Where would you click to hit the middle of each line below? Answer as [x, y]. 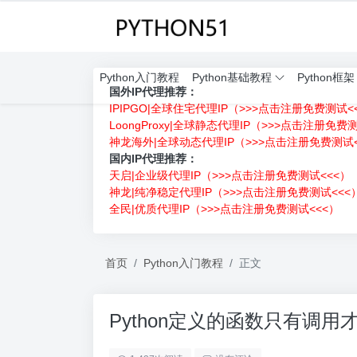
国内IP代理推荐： [153, 159]
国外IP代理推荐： [153, 92]
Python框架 [326, 77]
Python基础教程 [232, 77]
